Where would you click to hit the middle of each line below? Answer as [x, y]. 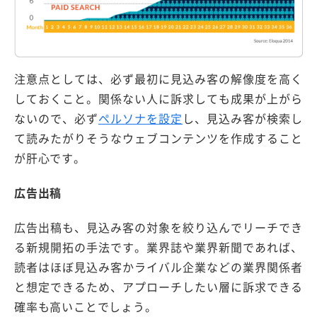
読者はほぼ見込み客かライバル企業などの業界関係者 [158, 267]
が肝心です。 [50, 157]
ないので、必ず [57, 118]
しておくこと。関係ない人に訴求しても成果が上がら [158, 98]
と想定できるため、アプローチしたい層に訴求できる [158, 287]
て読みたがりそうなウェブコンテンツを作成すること [158, 138]
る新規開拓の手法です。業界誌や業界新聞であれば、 [158, 247]
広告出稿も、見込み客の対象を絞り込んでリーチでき [158, 227]
